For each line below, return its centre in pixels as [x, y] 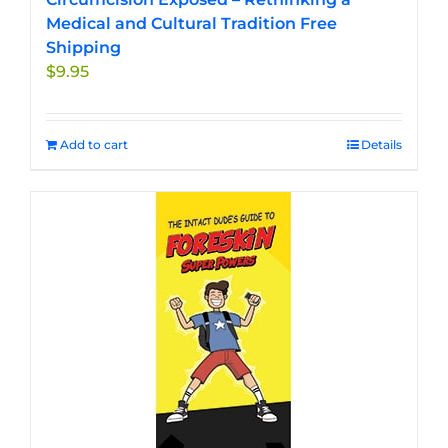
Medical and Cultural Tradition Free [191, 24]
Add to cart [94, 145]
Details [381, 145]
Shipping [83, 48]
